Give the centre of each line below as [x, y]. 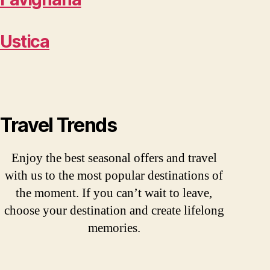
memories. [114, 228]
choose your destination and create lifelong [114, 211]
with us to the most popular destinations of [114, 176]
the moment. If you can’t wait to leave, [114, 193]
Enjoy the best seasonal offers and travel [114, 158]
